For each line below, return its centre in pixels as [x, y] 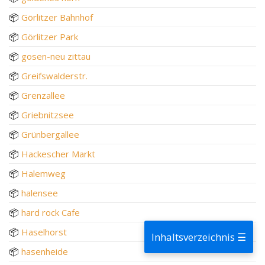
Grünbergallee [50, 134]
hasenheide [45, 251]
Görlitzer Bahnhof [57, 17]
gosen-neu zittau [56, 56]
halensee [40, 193]
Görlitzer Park [50, 36]
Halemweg [43, 173]
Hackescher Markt [58, 153]
